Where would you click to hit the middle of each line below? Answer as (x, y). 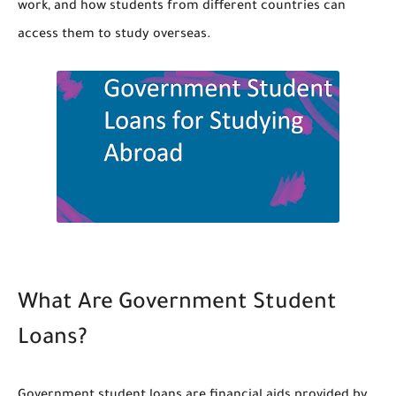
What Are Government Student (177, 305)
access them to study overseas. (114, 35)
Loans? (53, 340)
